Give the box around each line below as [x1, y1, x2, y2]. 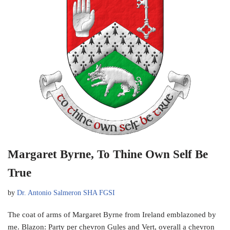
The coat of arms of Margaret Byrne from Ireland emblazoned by [8, 210, 216, 219]
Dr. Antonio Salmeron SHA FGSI [17, 189, 115, 197]
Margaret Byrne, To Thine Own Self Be [8, 148, 208, 161]
